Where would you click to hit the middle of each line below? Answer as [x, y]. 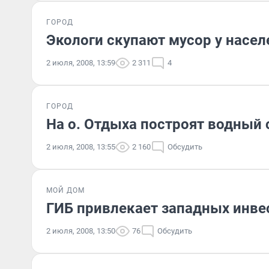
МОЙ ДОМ [65, 190]
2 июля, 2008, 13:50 [81, 231]
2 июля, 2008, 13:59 [81, 63]
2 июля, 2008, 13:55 [81, 147]
